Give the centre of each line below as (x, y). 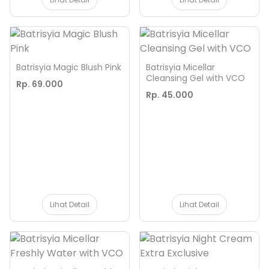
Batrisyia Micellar (180, 67)
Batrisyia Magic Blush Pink (69, 67)
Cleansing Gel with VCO (195, 78)
